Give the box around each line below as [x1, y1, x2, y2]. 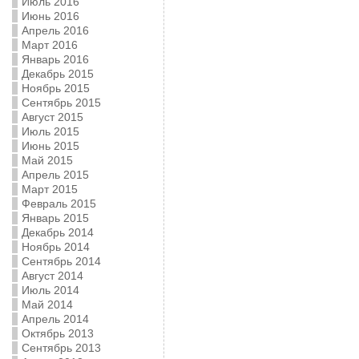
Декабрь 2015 [21, 67, 94, 80]
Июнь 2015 [21, 139, 79, 152]
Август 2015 [21, 111, 83, 123]
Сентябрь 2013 [21, 341, 101, 354]
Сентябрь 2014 [21, 255, 101, 268]
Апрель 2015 [21, 168, 89, 181]
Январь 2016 [21, 53, 89, 66]
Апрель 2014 [21, 313, 89, 325]
